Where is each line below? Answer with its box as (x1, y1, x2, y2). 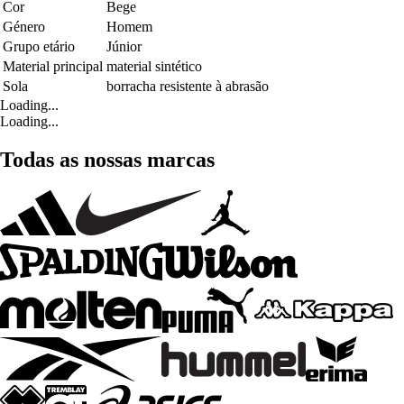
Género (3, 18, 45, 34)
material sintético (106, 58, 202, 74)
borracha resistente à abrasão (106, 78, 269, 94)
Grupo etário (3, 38, 75, 54)
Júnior (106, 38, 142, 54)
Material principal (3, 58, 103, 74)
